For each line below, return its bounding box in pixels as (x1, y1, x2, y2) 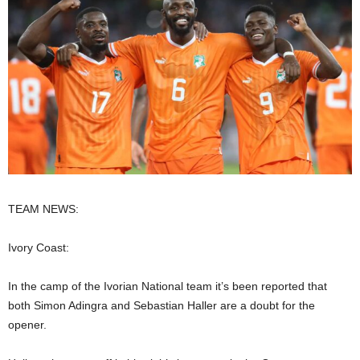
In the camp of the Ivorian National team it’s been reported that (8, 279, 327, 292)
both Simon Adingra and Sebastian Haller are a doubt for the (8, 298, 315, 312)
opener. (8, 317, 47, 331)
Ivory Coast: (8, 240, 69, 254)
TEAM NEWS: (8, 202, 79, 215)
